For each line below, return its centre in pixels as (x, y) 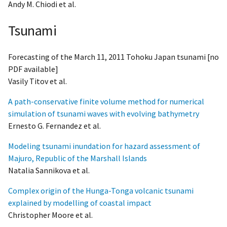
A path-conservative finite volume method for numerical (106, 102)
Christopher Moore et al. (50, 215)
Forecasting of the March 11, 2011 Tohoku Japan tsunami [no (113, 57)
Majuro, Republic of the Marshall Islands (78, 158)
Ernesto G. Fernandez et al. (54, 126)
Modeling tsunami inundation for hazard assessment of (104, 146)
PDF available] (33, 69)
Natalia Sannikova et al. (49, 171)
